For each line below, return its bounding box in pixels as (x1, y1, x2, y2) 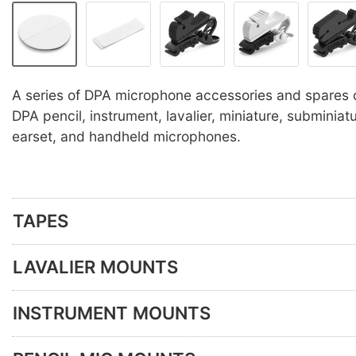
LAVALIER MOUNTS (13, 257, 178, 278)
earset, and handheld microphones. (12, 127, 241, 145)
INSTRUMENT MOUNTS (13, 303, 211, 324)
